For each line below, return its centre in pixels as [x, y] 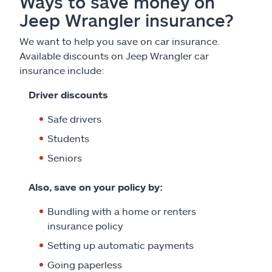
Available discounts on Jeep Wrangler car [114, 55]
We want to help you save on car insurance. [120, 41]
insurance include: [62, 70]
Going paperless [85, 264]
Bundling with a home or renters [122, 211]
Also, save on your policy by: [96, 186]
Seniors [65, 157]
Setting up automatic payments [121, 245]
